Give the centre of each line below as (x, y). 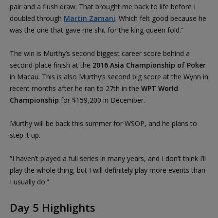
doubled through (37, 18)
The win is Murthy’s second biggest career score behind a (100, 53)
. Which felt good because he (161, 18)
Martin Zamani (90, 18)
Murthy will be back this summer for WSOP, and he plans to (103, 123)
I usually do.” (29, 182)
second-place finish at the (51, 65)
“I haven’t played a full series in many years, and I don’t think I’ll (108, 158)
